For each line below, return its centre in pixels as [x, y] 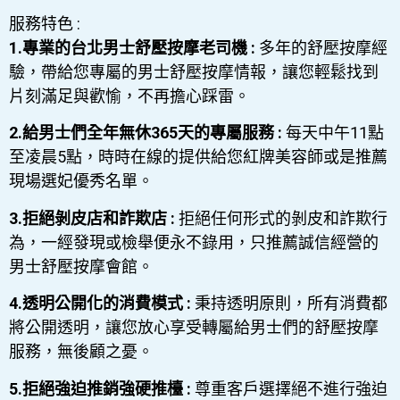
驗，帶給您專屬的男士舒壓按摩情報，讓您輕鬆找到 [194, 72]
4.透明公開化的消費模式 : [102, 304]
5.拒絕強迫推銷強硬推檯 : [102, 388]
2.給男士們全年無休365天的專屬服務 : [146, 133]
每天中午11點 [333, 133]
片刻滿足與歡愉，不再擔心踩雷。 [129, 96]
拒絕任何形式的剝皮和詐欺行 [281, 218]
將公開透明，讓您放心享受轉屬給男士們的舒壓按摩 [194, 328]
